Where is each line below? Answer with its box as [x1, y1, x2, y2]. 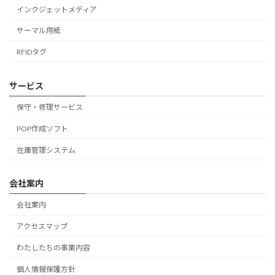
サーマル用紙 [17, 26, 61, 36]
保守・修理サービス [17, 103, 83, 112]
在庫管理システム [17, 145, 76, 155]
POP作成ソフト [17, 123, 68, 133]
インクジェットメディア [17, 4, 97, 14]
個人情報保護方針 [17, 264, 76, 274]
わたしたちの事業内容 [17, 242, 90, 252]
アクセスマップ [17, 222, 68, 231]
